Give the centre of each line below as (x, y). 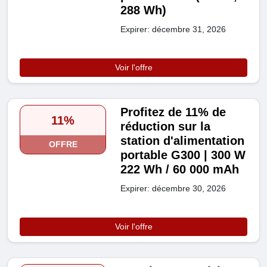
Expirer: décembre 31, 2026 (173, 30)
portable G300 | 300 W (183, 155)
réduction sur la (166, 127)
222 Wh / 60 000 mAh (180, 170)
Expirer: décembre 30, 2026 (173, 189)
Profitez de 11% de (173, 112)
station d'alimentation (183, 141)
